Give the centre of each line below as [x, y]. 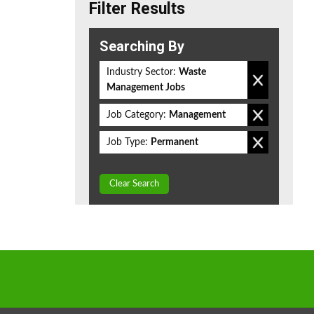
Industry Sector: [141, 72]
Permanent [175, 142]
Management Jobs [146, 88]
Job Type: [127, 142]
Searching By [142, 46]
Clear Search [134, 184]
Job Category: [136, 115]
